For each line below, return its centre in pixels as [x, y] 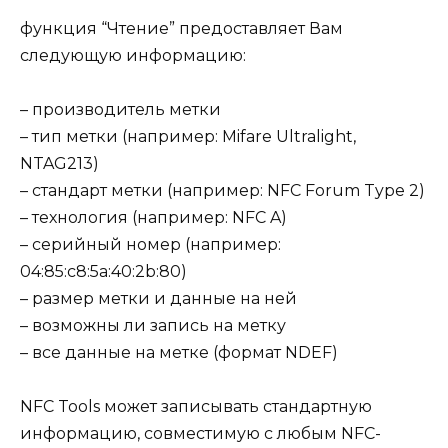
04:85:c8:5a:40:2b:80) [103, 271]
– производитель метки [120, 109]
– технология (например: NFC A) [153, 217]
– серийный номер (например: [150, 244]
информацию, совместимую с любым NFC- [200, 434]
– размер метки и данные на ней [158, 298]
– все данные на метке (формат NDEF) [179, 352]
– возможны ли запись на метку [153, 325]
